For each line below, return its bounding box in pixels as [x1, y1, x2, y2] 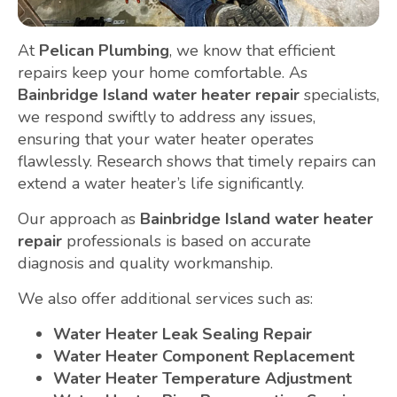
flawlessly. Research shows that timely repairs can [18, 151, 376, 173]
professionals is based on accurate [62, 230, 311, 253]
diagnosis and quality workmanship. [18, 253, 273, 275]
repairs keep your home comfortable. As [18, 62, 307, 84]
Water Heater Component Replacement [53, 346, 354, 368]
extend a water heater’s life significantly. [18, 173, 304, 195]
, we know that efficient [169, 40, 335, 62]
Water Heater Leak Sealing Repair [53, 323, 312, 346]
